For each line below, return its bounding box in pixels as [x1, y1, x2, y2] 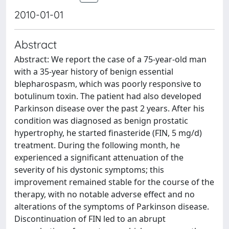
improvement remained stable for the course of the [14, 176, 214, 188]
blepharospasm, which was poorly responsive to [14, 78, 201, 89]
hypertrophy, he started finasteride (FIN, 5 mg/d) [14, 127, 202, 139]
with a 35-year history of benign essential [14, 66, 173, 77]
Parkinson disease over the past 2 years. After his [14, 103, 204, 114]
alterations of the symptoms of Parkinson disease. [14, 201, 209, 212]
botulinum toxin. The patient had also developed [14, 90, 201, 102]
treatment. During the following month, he [14, 140, 180, 151]
